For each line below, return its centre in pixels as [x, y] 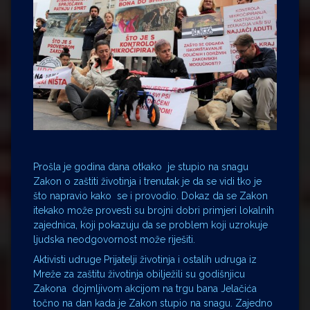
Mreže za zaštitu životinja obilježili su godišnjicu [139, 274]
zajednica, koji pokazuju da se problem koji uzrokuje [151, 225]
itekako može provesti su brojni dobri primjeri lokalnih [154, 210]
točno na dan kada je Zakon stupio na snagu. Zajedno [153, 303]
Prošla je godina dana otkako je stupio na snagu [141, 166]
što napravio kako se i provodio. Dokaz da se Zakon [151, 195]
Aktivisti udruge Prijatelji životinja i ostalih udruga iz [145, 259]
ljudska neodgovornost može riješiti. [114, 239]
